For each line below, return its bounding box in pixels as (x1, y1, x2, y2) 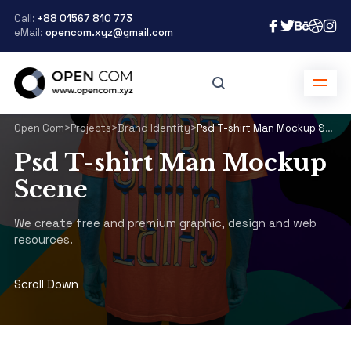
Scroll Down (13, 277, 78, 291)
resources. (13, 232, 73, 247)
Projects (70, 121, 111, 135)
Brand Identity (117, 121, 190, 135)
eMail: (13, 26, 45, 39)
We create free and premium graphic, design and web (13, 215, 317, 230)
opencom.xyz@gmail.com (45, 26, 173, 39)
